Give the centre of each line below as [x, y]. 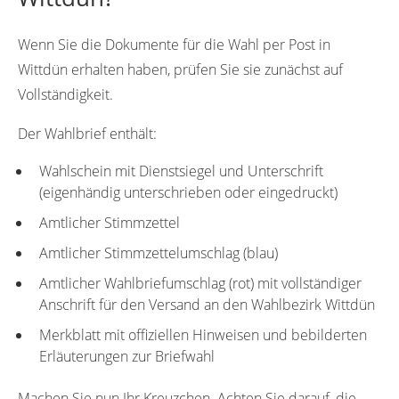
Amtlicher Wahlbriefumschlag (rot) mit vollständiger [200, 283]
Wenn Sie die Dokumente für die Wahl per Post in [174, 44]
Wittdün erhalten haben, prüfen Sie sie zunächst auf [180, 69]
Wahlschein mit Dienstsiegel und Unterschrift [181, 171]
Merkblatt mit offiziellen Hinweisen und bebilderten [203, 334]
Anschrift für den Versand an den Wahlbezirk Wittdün [207, 304]
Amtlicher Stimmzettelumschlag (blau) [159, 252]
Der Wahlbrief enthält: [87, 133]
